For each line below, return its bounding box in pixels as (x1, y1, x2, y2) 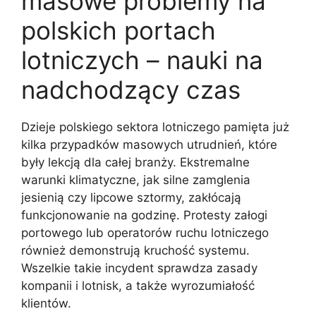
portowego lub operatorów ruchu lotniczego (21, 225, 269, 240)
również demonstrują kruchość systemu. (21, 243, 250, 257)
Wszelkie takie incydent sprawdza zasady (21, 260, 257, 275)
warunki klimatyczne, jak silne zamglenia (21, 172, 250, 187)
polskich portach (21, 15, 216, 45)
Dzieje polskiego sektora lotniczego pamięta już (21, 119, 289, 134)
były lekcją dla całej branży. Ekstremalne (21, 154, 250, 169)
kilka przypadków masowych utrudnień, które (21, 137, 277, 152)
